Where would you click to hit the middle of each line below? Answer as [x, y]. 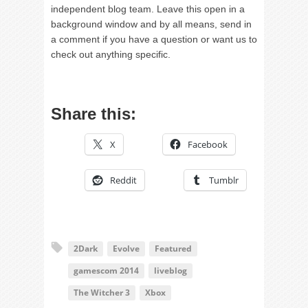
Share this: [93, 114]
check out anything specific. [111, 55]
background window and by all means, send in [151, 24]
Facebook [208, 145]
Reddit [123, 180]
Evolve [126, 249]
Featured [173, 249]
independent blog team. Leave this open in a [148, 9]
